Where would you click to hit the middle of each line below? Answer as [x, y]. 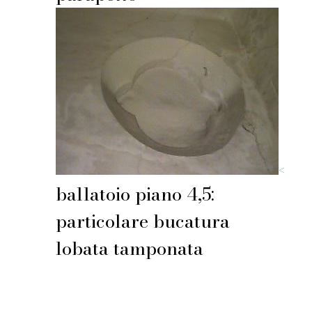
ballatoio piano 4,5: [135, 194]
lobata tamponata [130, 248]
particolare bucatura [143, 221]
